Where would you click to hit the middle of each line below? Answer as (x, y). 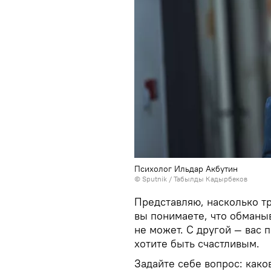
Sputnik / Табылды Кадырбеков (195, 179)
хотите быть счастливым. (197, 243)
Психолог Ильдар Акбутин (186, 169)
